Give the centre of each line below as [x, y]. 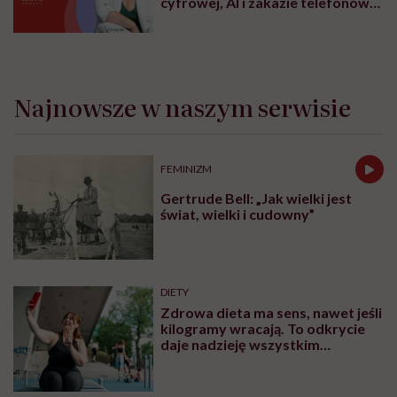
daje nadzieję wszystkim [241, 345]
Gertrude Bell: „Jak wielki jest [257, 198]
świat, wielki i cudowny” [238, 214]
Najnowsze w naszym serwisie [182, 106]
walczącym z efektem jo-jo [248, 361]
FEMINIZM [187, 169]
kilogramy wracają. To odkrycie [263, 329]
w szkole [189, 18]
